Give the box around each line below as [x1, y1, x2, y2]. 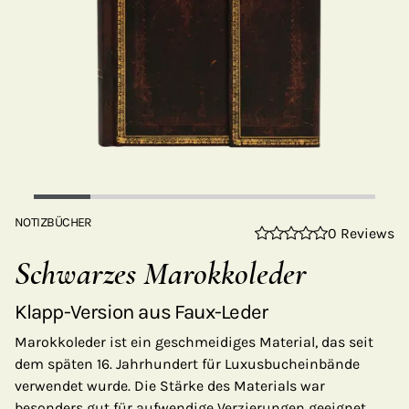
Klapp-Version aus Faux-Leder [15, 299, 267, 324]
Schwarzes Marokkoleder [15, 254, 307, 293]
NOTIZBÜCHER [15, 215, 92, 230]
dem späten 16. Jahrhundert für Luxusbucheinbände [15, 355, 360, 372]
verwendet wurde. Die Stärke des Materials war [15, 377, 325, 394]
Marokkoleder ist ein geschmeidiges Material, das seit [15, 333, 373, 351]
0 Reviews [328, 225, 394, 242]
